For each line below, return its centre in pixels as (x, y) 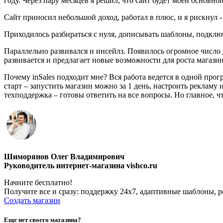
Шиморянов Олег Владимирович (64, 156)
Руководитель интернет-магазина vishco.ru (81, 165)
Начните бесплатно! (38, 182)
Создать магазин (32, 200)
